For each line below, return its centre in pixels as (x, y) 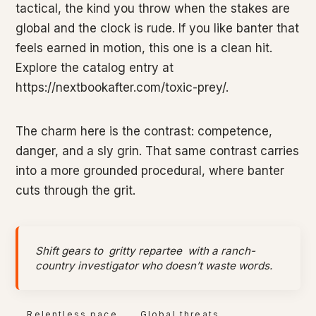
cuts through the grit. (76, 191)
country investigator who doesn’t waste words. (154, 266)
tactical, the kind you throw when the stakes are (153, 9)
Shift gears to (71, 251)
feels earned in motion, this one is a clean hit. (144, 48)
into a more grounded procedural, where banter (150, 171)
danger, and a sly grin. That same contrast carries (158, 151)
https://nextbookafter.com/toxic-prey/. (122, 88)
